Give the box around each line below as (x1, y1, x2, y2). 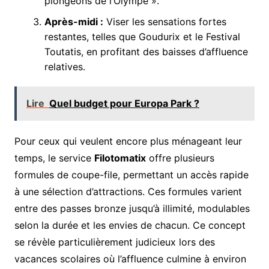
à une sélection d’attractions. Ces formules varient (14, 185, 242, 198)
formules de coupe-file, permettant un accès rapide (14, 168, 249, 181)
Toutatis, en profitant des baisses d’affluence (44, 45, 248, 58)
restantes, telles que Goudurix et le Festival (44, 30, 240, 43)
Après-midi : (44, 15, 103, 28)
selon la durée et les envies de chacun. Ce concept (14, 219, 246, 231)
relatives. (44, 60, 85, 73)
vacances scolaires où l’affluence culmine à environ (14, 252, 246, 265)
